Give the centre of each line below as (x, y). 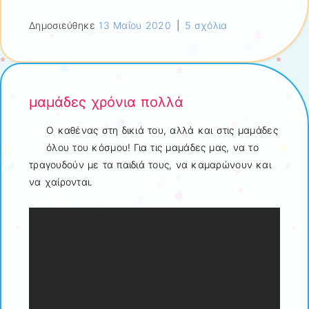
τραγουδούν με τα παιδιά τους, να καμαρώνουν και (150, 164)
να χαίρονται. (61, 181)
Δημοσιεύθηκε (64, 26)
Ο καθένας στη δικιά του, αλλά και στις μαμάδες (162, 130)
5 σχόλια (206, 26)
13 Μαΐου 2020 (135, 26)
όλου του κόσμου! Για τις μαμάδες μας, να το (152, 147)
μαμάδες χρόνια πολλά (106, 102)
